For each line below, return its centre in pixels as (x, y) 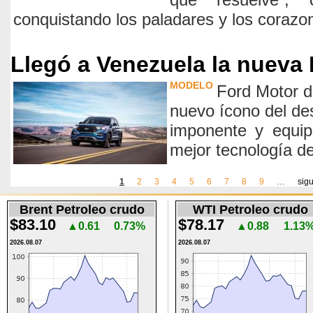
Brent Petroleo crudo (82, 210)
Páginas (43, 192)
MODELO (191, 85)
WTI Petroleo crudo (250, 210)
